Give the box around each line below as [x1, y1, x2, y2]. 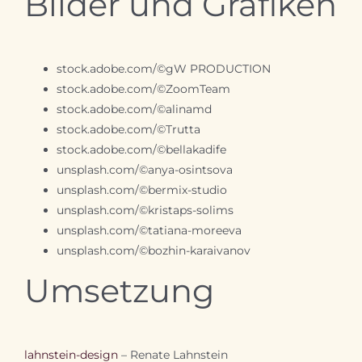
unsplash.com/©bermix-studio [56, 182, 227, 197]
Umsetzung [23, 270, 214, 310]
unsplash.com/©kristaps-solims [56, 202, 234, 217]
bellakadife [165, 141, 226, 157]
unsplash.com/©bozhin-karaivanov [56, 242, 250, 258]
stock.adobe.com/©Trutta [56, 121, 200, 137]
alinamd [165, 101, 212, 116]
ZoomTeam [165, 81, 230, 96]
